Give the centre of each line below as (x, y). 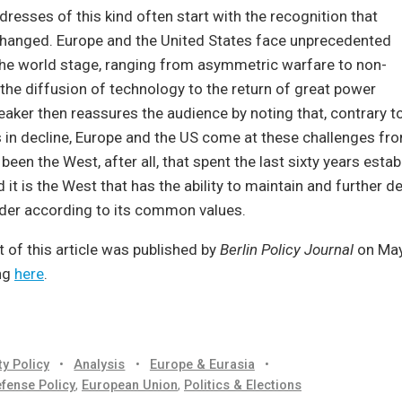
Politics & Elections (243, 386)
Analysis (100, 365)
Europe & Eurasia (202, 365)
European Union (130, 386)
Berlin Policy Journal (287, 249)
